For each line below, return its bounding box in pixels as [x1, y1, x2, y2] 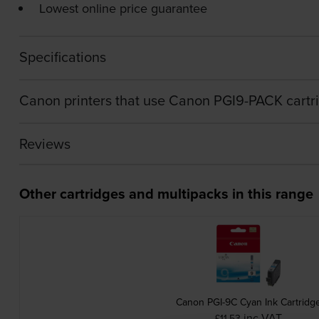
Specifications [19, 46, 106, 68]
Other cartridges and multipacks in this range [19, 183, 313, 204]
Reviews [19, 133, 70, 155]
